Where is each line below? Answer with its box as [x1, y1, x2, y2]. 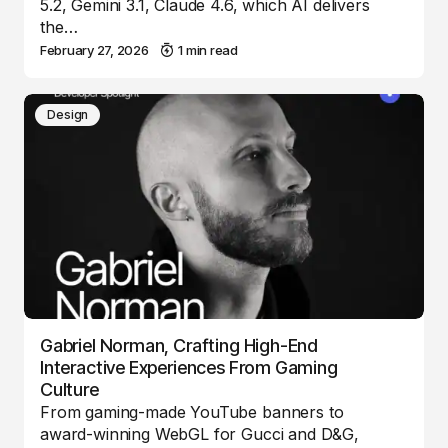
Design [47, 106, 89, 122]
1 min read [178, 41, 238, 58]
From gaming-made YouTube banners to [40, 401, 344, 422]
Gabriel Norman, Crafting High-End [40, 334, 319, 356]
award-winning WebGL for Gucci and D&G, [40, 423, 359, 444]
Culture [40, 378, 99, 400]
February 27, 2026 [40, 41, 149, 58]
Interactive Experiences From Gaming [40, 356, 338, 378]
